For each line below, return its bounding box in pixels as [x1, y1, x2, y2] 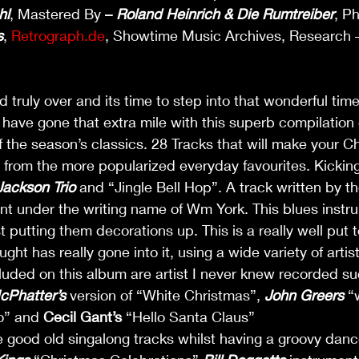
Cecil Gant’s [43, 308, 122, 325]
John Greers [264, 286, 344, 304]
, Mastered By [10, 5, 105, 22]
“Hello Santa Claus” [122, 308, 259, 325]
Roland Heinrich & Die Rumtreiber [116, 5, 334, 22]
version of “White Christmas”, [66, 286, 264, 304]
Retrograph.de [11, 26, 105, 44]
